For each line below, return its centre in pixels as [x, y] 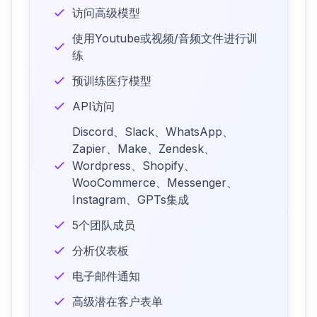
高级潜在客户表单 [117, 301]
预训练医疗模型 [112, 81]
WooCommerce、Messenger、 [155, 183]
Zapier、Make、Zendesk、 [144, 149]
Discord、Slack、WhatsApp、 [153, 132]
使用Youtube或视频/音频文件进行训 [165, 38]
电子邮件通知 [106, 276]
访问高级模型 [106, 13]
